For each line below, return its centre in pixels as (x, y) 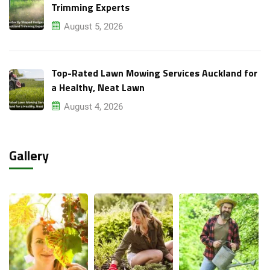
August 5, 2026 (93, 26)
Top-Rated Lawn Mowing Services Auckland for (154, 73)
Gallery (29, 155)
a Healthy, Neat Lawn (98, 87)
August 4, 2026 (93, 106)
